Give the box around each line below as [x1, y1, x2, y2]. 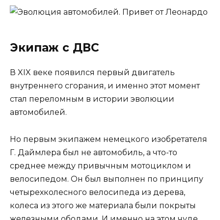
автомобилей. [10, 108, 67, 117]
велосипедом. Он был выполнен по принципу [10, 174, 203, 184]
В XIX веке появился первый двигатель [10, 68, 175, 78]
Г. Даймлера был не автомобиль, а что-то [10, 147, 177, 157]
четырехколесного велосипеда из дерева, [10, 187, 185, 197]
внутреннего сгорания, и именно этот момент [10, 81, 200, 91]
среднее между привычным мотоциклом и [10, 161, 191, 170]
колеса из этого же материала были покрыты [10, 200, 196, 210]
